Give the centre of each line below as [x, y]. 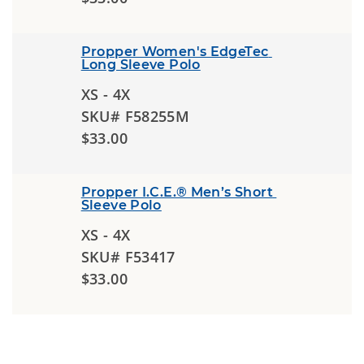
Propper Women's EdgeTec [175, 52]
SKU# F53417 [128, 257]
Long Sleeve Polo [141, 65]
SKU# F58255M [135, 116]
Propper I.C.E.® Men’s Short [177, 192]
